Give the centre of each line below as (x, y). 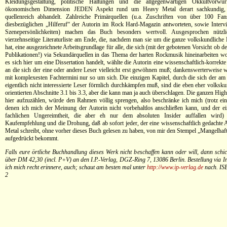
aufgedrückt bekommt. (32, 138)
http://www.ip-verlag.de (175, 167)
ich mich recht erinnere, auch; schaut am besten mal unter (76, 167)
